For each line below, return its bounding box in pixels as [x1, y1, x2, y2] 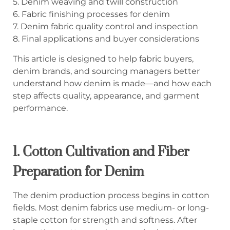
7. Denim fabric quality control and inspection [13, 22, 198, 32]
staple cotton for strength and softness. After [13, 215, 197, 225]
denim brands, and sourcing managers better [13, 66, 200, 76]
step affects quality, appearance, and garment [13, 90, 200, 101]
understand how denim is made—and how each [13, 78, 212, 88]
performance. [13, 103, 68, 113]
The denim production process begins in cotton [13, 190, 209, 201]
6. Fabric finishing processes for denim [13, 9, 170, 20]
